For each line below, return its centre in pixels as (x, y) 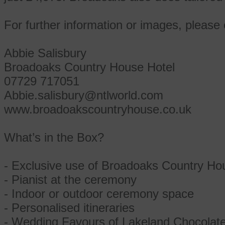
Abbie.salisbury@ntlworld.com (84, 95)
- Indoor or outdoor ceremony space (99, 194)
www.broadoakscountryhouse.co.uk (98, 109)
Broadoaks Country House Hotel (89, 67)
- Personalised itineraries (69, 208)
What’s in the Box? (54, 137)
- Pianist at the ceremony (70, 180)
